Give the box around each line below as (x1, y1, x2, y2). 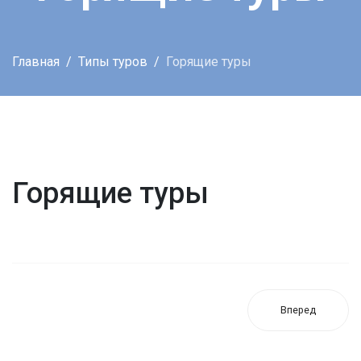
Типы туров (78, 54, 147, 69)
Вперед (280, 304, 316, 316)
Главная (12, 54, 60, 69)
